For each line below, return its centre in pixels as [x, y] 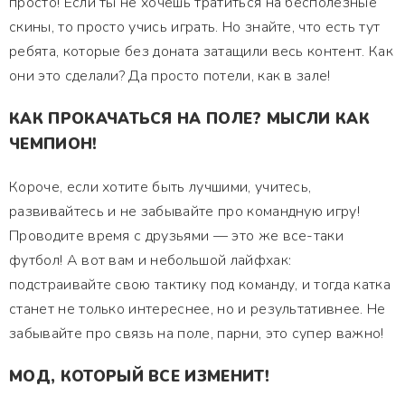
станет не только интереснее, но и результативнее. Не [198, 309]
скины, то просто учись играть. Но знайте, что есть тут [195, 27]
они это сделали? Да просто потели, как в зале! [170, 76]
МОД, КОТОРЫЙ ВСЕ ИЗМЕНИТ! [139, 377]
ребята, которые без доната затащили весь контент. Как [201, 52]
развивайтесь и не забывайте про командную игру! [185, 212]
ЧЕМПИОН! [53, 144]
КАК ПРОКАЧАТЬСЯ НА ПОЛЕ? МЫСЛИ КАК [189, 119]
